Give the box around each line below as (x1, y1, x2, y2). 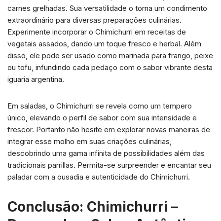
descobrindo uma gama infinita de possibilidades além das (7, 148, 205, 158)
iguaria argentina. (7, 74, 64, 84)
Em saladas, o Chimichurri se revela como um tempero (7, 101, 192, 110)
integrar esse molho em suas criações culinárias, (7, 136, 172, 146)
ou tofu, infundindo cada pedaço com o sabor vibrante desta (7, 62, 213, 72)
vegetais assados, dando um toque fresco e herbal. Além (7, 38, 201, 48)
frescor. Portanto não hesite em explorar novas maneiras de (7, 124, 210, 134)
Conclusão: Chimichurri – (7, 198, 178, 215)
